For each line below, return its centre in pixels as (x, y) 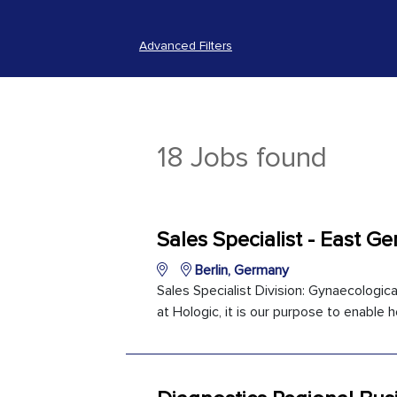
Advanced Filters (186, 46)
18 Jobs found (242, 158)
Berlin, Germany (240, 270)
